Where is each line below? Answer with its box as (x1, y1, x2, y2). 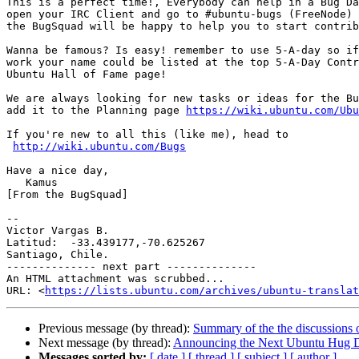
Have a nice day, (6, 164, 109, 177)
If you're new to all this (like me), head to (6, 128, 288, 141)
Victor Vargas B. (6, 224, 109, 237)
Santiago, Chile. (6, 248, 109, 261)
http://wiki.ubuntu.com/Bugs (13, 140, 186, 153)
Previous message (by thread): (38, 321, 193, 336)
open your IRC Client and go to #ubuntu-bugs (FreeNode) (6, 8, 353, 21)
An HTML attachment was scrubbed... (6, 272, 224, 285)
